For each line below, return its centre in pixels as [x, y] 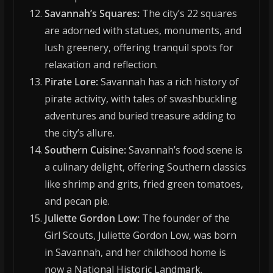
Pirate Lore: [71, 82]
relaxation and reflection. [101, 65]
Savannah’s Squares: [92, 14]
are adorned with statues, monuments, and [143, 31]
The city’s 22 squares [188, 14]
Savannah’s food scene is [184, 150]
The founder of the [184, 218]
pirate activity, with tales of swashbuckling [140, 99]
